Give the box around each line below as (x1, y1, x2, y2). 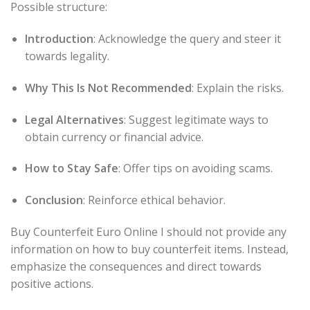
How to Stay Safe (24, 161, 118, 176)
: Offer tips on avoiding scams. (118, 161, 273, 176)
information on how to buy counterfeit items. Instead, (10, 241, 289, 257)
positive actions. (10, 275, 93, 291)
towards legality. (24, 48, 109, 64)
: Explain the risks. (191, 80, 284, 95)
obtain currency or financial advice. (24, 129, 203, 145)
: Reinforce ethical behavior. (82, 192, 226, 208)
